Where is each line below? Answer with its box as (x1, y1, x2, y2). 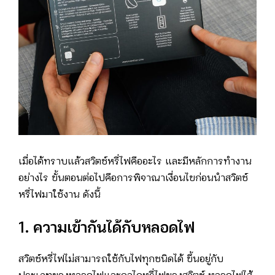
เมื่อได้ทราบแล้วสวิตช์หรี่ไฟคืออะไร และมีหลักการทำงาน (18, 158, 252, 166)
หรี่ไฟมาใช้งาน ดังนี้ (18, 191, 101, 199)
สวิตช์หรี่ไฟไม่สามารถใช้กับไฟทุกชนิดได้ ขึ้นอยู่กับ (18, 255, 223, 264)
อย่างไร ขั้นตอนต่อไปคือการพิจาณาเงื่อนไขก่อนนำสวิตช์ (18, 174, 248, 183)
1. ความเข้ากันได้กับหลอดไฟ (18, 222, 195, 236)
